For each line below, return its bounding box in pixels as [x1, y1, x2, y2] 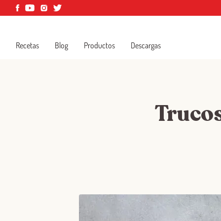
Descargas [131, 40, 161, 50]
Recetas [16, 40, 39, 50]
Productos [84, 40, 115, 50]
